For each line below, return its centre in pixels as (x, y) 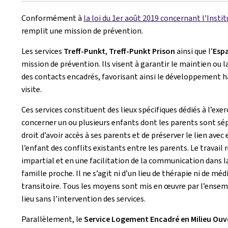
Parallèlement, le (53, 219)
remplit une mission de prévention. (82, 31)
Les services (42, 51)
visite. (32, 89)
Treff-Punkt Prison (142, 51)
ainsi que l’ (194, 51)
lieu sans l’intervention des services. (83, 199)
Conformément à (52, 18)
